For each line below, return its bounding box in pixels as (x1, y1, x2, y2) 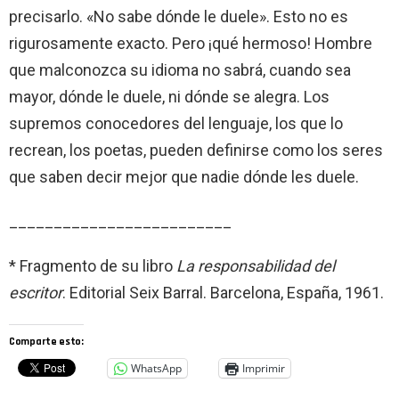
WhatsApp (131, 360, 182, 376)
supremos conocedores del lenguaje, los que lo (9, 113, 343, 133)
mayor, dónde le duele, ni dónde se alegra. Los (9, 86, 330, 106)
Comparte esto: (9, 334, 84, 348)
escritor (9, 282, 62, 302)
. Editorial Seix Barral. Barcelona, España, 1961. (62, 282, 384, 302)
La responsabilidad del (176, 256, 335, 275)
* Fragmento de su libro (9, 256, 176, 275)
